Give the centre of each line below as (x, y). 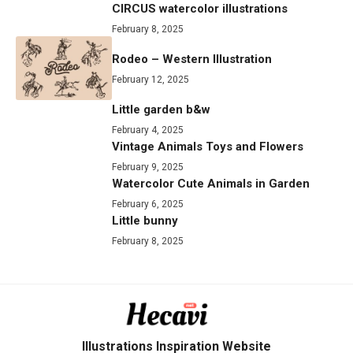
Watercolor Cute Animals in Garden (211, 184)
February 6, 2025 (148, 204)
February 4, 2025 (148, 130)
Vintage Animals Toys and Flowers (208, 147)
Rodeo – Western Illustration (192, 59)
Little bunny (145, 221)
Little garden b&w (162, 110)
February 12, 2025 (151, 80)
